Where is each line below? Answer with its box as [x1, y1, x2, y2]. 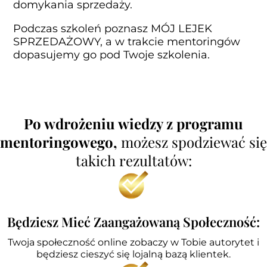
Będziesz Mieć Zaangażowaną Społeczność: [7, 212, 260, 231]
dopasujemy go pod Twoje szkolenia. [13, 48, 210, 62]
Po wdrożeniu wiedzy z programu [24, 113, 243, 133]
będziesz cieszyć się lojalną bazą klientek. [36, 248, 231, 260]
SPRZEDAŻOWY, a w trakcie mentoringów [13, 35, 241, 49]
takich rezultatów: [75, 150, 192, 170]
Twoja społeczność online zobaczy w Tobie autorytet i [8, 236, 259, 248]
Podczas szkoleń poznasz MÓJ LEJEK [13, 22, 213, 36]
